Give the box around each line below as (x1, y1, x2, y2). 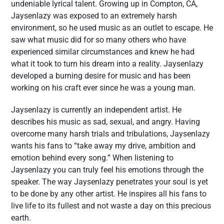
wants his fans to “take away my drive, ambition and (11, 141, 195, 150)
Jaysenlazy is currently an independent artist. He (11, 105, 181, 114)
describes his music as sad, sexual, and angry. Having (11, 117, 200, 126)
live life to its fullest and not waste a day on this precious (11, 201, 211, 210)
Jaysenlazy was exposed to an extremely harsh (11, 11, 177, 20)
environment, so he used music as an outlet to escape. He (11, 23, 213, 32)
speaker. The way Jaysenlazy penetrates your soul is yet (11, 177, 208, 186)
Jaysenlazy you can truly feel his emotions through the (11, 165, 203, 174)
